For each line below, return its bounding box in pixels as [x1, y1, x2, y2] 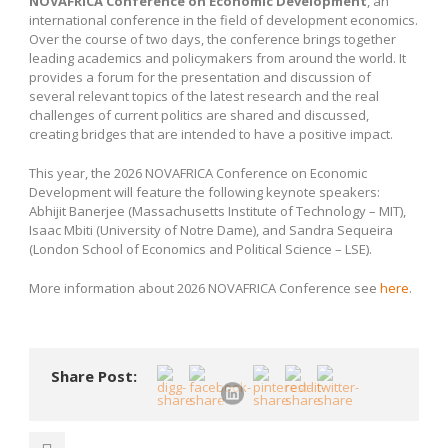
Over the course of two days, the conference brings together [29, 30, 396, 48]
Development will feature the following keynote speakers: [29, 183, 380, 201]
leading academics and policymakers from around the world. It [29, 49, 406, 67]
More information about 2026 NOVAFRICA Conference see [29, 279, 380, 297]
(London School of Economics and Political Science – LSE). [29, 240, 372, 258]
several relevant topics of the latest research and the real [29, 87, 379, 105]
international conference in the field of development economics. [29, 11, 418, 29]
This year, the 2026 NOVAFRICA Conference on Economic [29, 164, 367, 182]
